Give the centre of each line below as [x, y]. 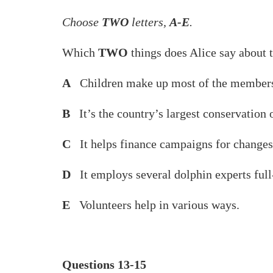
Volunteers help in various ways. [155, 205]
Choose [82, 22]
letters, [149, 22]
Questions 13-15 [104, 264]
